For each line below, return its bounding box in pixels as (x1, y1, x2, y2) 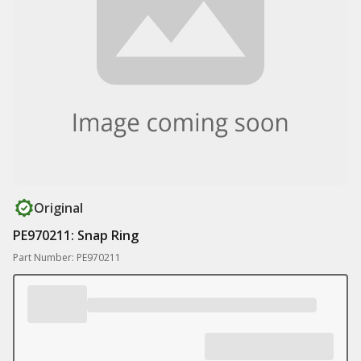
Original (34, 199, 83, 217)
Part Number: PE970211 (13, 251, 121, 264)
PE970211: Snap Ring (13, 226, 139, 244)
